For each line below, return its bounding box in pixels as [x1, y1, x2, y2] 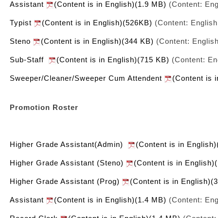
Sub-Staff [10, 55, 49, 64]
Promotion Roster [10, 103, 78, 111]
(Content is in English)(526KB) [42, 18, 152, 27]
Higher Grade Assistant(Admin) [10, 140, 128, 148]
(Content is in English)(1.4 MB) [54, 196, 166, 204]
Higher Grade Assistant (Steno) [10, 159, 126, 167]
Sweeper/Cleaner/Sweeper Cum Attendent [10, 74, 164, 82]
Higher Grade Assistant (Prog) [10, 177, 122, 185]
